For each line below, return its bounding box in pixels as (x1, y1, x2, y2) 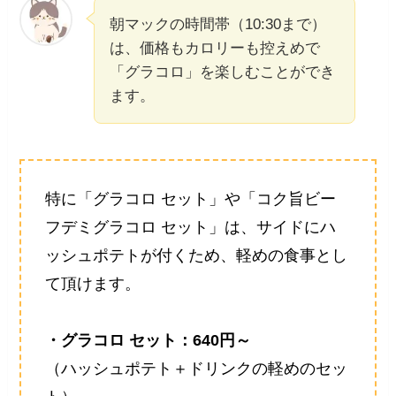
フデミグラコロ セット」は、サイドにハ (45, 217, 337, 236)
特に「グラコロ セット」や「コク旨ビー (45, 189, 337, 208)
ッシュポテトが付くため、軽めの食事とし (45, 246, 348, 264)
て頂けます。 (45, 274, 141, 293)
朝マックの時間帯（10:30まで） (110, 16, 327, 34)
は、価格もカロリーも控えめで (110, 40, 321, 57)
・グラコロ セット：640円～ (45, 331, 252, 349)
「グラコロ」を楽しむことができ (110, 64, 336, 81)
